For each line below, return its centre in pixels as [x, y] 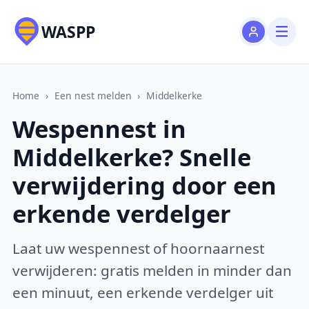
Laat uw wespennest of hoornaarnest [139, 248]
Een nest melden [93, 95]
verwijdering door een [145, 186]
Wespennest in [100, 129]
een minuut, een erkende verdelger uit [143, 292]
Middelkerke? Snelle [132, 157]
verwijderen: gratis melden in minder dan [152, 270]
